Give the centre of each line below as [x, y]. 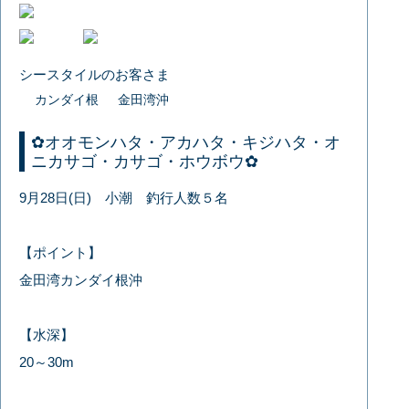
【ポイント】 [61, 252]
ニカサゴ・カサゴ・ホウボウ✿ [145, 161]
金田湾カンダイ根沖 [81, 279]
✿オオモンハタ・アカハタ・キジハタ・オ [186, 142]
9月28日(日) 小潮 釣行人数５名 [124, 197]
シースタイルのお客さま [95, 74]
